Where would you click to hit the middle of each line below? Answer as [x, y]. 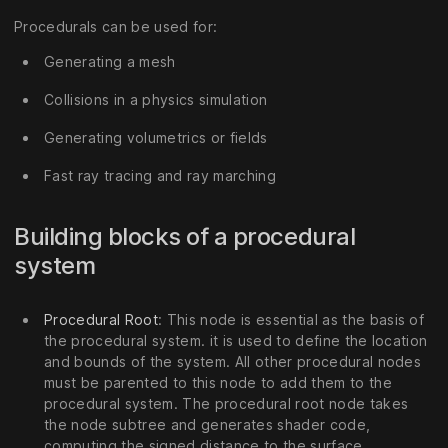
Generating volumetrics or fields [156, 137]
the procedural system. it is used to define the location [236, 341]
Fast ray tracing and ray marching [160, 175]
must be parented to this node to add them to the [218, 383]
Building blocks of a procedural [185, 236]
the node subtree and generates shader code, [207, 425]
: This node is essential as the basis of [291, 320]
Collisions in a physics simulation [156, 100]
